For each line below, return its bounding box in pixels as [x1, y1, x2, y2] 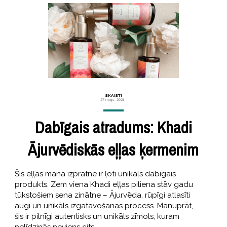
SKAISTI [104, 92, 122, 98]
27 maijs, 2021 [100, 96, 124, 102]
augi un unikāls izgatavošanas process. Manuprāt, [14, 201, 193, 210]
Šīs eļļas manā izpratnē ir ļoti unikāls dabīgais [14, 169, 176, 178]
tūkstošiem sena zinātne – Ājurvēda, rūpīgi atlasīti [14, 190, 190, 200]
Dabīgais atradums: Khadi [34, 116, 192, 138]
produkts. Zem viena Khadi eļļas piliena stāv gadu [14, 179, 193, 189]
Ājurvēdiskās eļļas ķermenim [28, 138, 199, 161]
